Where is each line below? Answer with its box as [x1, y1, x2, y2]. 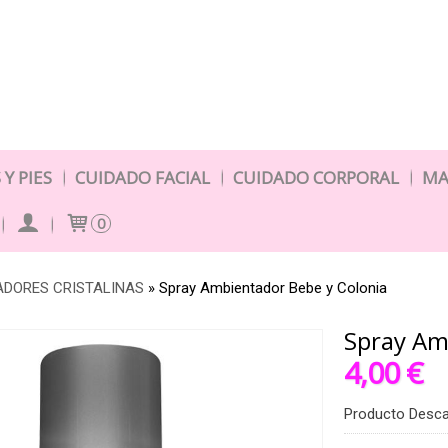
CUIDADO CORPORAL [233, 166, 399, 189]
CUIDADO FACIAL [75, 166, 210, 189]
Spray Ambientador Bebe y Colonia [159, 279, 387, 297]
